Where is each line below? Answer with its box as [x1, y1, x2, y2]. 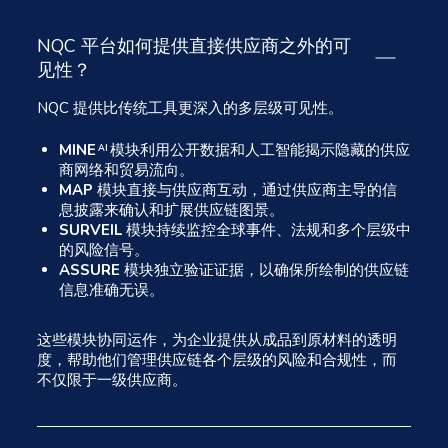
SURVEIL [59, 220, 122, 241]
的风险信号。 [59, 240, 149, 261]
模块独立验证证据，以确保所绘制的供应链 [120, 260, 409, 281]
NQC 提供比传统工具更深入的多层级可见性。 [37, 97, 343, 118]
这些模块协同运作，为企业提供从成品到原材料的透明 [37, 330, 397, 351]
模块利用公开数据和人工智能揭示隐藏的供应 [106, 140, 410, 161]
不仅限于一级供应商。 [37, 370, 187, 391]
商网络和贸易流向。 [59, 160, 194, 181]
